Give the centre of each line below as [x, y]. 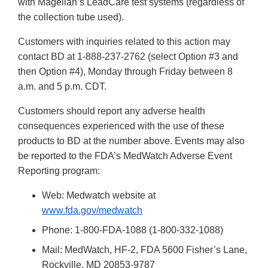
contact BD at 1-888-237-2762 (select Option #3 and [128, 57]
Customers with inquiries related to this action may [124, 42]
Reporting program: [59, 171]
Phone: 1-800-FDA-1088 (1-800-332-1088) [133, 230]
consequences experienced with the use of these [121, 126]
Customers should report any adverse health [112, 111]
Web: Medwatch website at [99, 196]
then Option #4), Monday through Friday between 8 [125, 72]
